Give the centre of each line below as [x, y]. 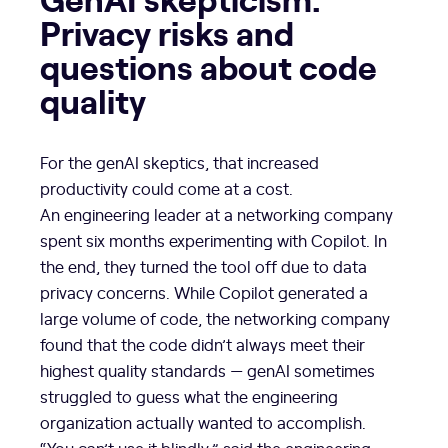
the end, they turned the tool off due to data [203, 266]
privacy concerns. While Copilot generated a [204, 292]
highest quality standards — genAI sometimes [207, 370]
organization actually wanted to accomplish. [203, 422]
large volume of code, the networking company [215, 318]
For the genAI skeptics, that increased [179, 162]
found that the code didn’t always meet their [202, 344]
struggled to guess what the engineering [189, 396]
